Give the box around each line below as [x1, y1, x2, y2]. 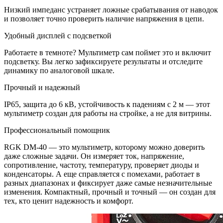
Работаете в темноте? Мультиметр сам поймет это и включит [4, 48, 211, 57]
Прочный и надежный [4, 83, 80, 92]
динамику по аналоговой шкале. [4, 66, 114, 75]
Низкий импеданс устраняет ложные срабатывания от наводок [4, 5, 218, 14]
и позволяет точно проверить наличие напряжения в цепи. [4, 14, 204, 23]
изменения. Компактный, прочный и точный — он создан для [4, 188, 216, 197]
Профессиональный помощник [4, 126, 110, 135]
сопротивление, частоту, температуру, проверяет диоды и [4, 161, 199, 170]
